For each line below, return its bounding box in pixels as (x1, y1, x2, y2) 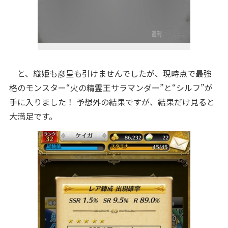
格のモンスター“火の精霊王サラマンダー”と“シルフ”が (9, 81, 213, 94)
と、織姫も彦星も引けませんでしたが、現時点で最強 (9, 67, 212, 79)
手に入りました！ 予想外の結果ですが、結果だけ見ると (9, 96, 215, 108)
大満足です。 (9, 110, 57, 122)
